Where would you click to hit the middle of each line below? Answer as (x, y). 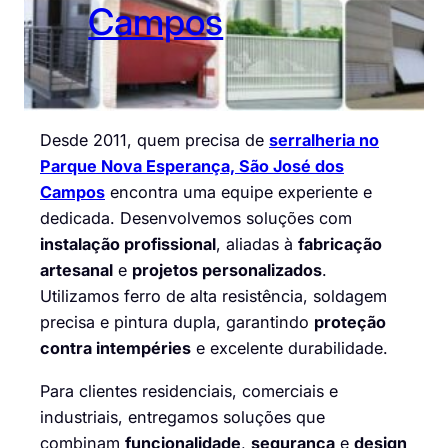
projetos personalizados (227, 270)
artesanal (76, 270)
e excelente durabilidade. (289, 348)
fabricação (340, 244)
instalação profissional (128, 244)
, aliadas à (257, 244)
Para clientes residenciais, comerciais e (189, 390)
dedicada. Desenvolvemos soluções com (196, 218)
